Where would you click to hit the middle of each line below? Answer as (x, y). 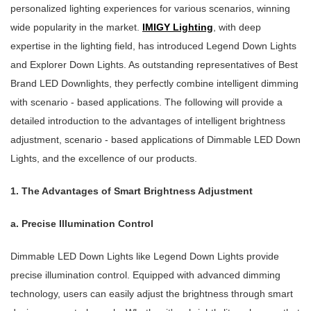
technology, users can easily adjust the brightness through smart (152, 294)
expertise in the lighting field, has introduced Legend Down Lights (153, 46)
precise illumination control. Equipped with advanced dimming (145, 275)
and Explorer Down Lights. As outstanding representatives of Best (154, 65)
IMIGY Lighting (178, 27)
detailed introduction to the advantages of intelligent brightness (148, 121)
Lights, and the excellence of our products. (104, 159)
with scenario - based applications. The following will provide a (146, 102)
